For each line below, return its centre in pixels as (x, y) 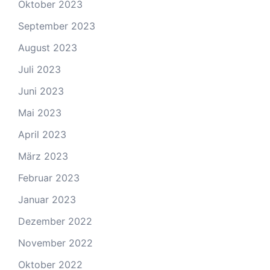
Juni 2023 (41, 91)
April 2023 (42, 134)
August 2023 (48, 48)
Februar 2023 (49, 178)
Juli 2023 (39, 69)
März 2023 (43, 156)
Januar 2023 (47, 199)
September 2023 (57, 26)
